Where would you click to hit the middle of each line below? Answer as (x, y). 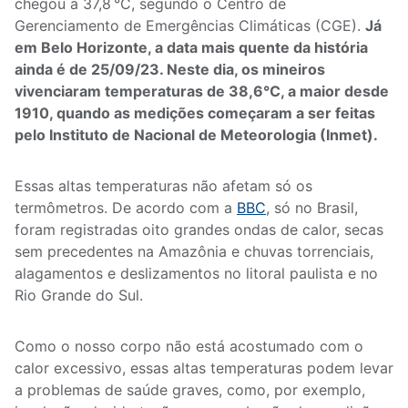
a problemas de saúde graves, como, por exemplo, (190, 390)
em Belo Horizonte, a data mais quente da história (191, 47)
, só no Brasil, (312, 208)
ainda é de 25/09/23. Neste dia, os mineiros (170, 69)
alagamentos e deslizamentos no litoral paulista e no (196, 273)
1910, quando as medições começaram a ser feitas (195, 113)
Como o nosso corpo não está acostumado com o (189, 346)
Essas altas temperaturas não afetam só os (163, 186)
